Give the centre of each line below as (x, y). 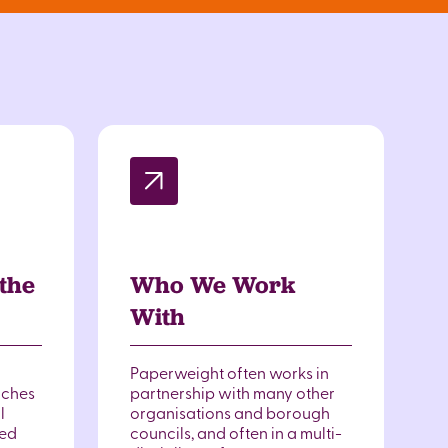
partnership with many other (232, 392)
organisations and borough (230, 412)
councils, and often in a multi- (236, 432)
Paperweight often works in (229, 372)
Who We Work (212, 284)
